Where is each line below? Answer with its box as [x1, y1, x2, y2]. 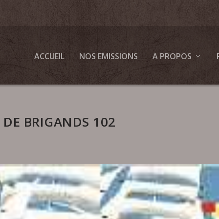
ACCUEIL [34, 51, 65, 62]
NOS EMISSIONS [79, 51, 138, 62]
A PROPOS [152, 51, 192, 62]
